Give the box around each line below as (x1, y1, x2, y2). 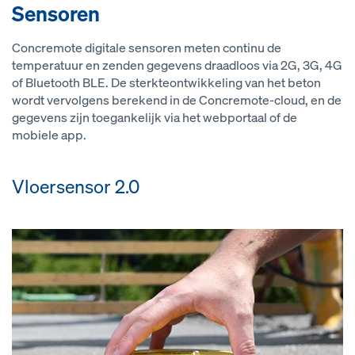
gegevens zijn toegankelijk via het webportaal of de (12, 109, 297, 126)
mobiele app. (12, 127, 86, 143)
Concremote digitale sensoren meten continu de (12, 40, 281, 56)
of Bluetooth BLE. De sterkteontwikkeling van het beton (12, 74, 321, 91)
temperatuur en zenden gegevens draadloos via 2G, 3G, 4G (12, 57, 342, 74)
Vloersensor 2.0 (12, 174, 139, 199)
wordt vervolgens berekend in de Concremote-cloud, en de (12, 92, 342, 109)
